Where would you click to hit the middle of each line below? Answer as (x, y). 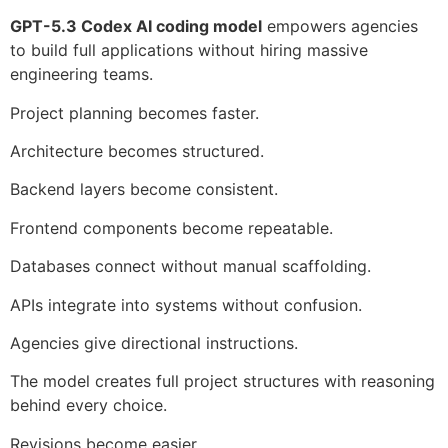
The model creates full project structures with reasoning (222, 381)
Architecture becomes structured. (137, 151)
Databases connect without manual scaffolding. (190, 266)
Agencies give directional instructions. (154, 342)
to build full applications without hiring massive (189, 50)
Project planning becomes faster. (134, 112)
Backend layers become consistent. (144, 189)
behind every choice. (88, 405)
